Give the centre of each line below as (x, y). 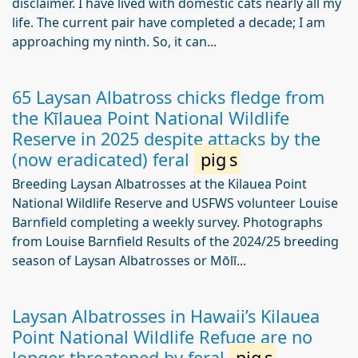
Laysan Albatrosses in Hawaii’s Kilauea (166, 316)
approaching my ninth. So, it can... (114, 42)
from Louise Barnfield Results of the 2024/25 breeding (175, 241)
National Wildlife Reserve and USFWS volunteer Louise (175, 203)
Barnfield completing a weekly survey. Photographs (167, 222)
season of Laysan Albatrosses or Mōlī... (129, 261)
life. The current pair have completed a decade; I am (169, 22)
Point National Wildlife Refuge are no (162, 337)
